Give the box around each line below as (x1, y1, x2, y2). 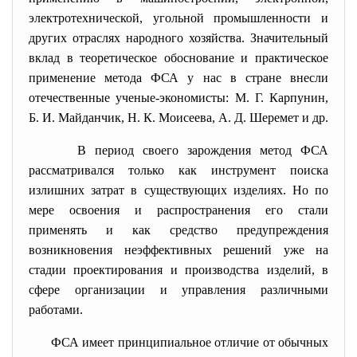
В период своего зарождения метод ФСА (76, 143, 328, 157)
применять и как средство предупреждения (29, 223, 328, 237)
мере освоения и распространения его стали (29, 203, 328, 217)
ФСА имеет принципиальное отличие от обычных (50, 335, 328, 349)
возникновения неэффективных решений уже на (29, 243, 328, 257)
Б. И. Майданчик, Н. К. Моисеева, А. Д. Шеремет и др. (29, 111, 328, 124)
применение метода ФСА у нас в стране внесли (29, 71, 328, 84)
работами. (29, 303, 83, 316)
